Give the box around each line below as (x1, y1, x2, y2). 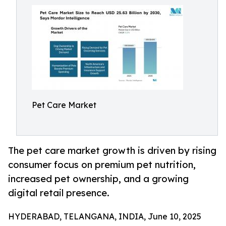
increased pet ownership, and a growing (8, 173, 189, 185)
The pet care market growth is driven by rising (8, 145, 216, 156)
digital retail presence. (8, 187, 109, 199)
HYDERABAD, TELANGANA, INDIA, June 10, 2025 (8, 211, 201, 222)
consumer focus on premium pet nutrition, (8, 159, 196, 171)
